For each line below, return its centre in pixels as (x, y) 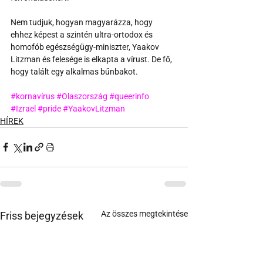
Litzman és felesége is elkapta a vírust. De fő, (92, 59)
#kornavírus (33, 96)
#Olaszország (82, 96)
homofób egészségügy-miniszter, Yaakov (86, 47)
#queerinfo (129, 96)
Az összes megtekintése (144, 213)
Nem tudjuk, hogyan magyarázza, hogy (82, 22)
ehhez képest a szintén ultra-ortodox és (82, 34)
